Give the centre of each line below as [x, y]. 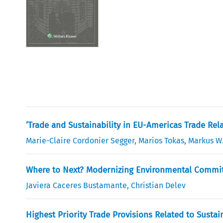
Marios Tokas [162, 140]
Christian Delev [159, 185]
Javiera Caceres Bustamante [77, 185]
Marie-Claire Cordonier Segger [80, 140]
